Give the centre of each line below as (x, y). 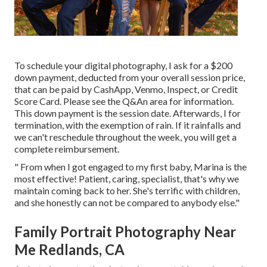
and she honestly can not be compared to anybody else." (127, 203)
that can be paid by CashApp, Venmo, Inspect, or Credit (126, 89)
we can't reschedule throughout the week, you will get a (125, 137)
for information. (201, 101)
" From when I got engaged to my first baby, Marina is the (131, 167)
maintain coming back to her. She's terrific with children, (127, 191)
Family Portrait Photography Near (125, 232)
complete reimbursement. (67, 149)
